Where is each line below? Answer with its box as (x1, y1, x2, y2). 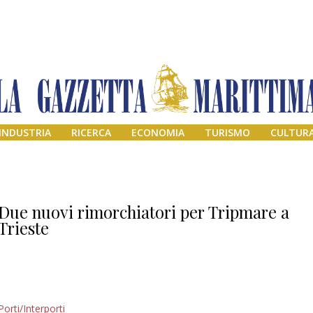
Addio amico (211, 290, 293, 310)
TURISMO (204, 126, 250, 140)
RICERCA (71, 126, 112, 140)
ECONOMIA (131, 126, 184, 140)
